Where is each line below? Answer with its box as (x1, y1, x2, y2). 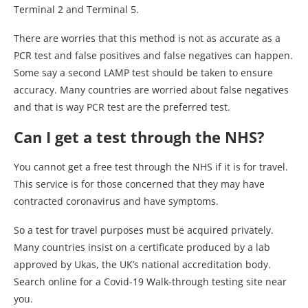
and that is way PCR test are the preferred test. (14, 100, 230, 114)
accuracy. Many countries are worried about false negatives (14, 83, 289, 97)
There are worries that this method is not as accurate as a (14, 32, 280, 45)
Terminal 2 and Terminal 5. (14, 3, 139, 16)
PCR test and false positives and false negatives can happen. (14, 49, 293, 63)
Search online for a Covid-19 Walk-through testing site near (14, 275, 287, 289)
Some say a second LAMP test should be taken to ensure (14, 66, 273, 80)
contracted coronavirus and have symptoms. (14, 195, 221, 208)
